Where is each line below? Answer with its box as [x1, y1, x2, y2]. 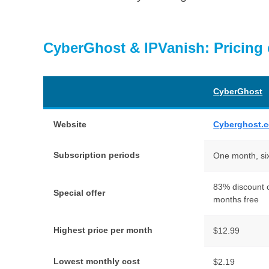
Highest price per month [53, 225, 153, 235]
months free [213, 195, 259, 205]
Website [53, 119, 87, 130]
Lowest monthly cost [53, 256, 141, 267]
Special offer [53, 188, 106, 198]
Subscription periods [53, 150, 141, 160]
